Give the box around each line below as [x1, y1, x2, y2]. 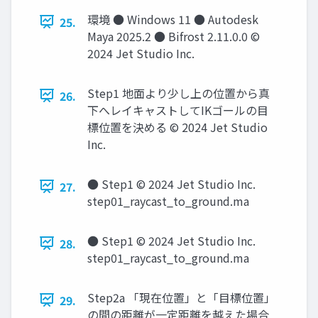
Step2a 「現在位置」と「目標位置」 [87, 288, 275, 306]
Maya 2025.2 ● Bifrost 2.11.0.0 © [87, 27, 260, 45]
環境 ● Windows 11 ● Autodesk [87, 10, 258, 28]
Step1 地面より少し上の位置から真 [87, 84, 270, 102]
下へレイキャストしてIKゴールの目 [87, 101, 268, 119]
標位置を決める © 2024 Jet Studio [87, 118, 268, 136]
